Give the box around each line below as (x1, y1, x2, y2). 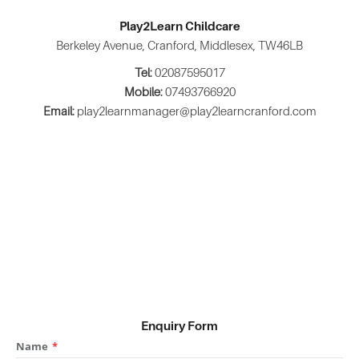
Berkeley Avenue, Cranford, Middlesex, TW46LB (56, 37, 303, 52)
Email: (42, 103, 77, 118)
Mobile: (123, 83, 163, 99)
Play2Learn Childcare (119, 18, 240, 33)
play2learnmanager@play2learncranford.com (76, 103, 317, 118)
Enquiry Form (141, 317, 218, 333)
